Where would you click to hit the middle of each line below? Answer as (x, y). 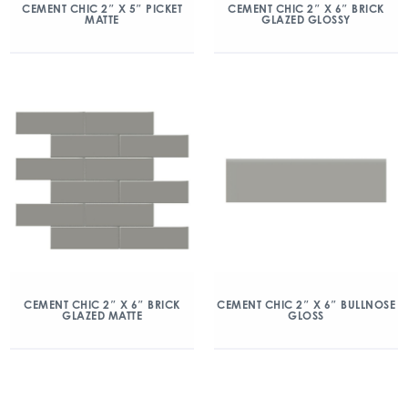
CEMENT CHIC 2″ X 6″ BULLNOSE (306, 305)
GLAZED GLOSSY (306, 20)
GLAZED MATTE (102, 316)
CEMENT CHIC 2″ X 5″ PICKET (102, 9)
